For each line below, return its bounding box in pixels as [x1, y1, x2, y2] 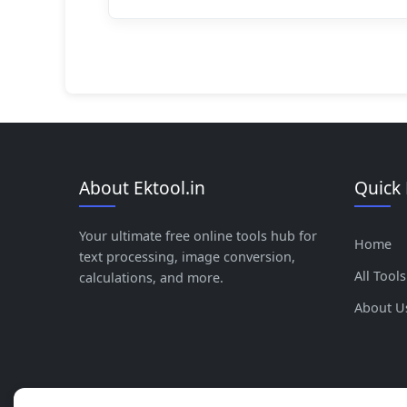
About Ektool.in [79, 174, 205, 200]
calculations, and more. [79, 268, 223, 286]
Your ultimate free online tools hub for [79, 226, 317, 244]
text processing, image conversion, [79, 247, 295, 265]
